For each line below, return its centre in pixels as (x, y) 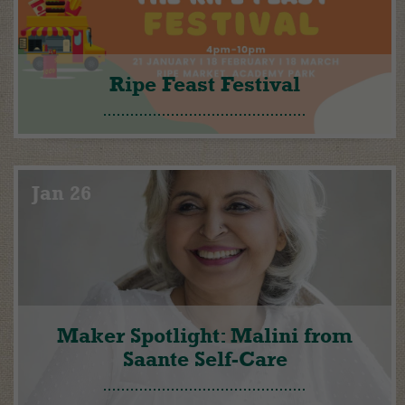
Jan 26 (61, 193)
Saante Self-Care (205, 359)
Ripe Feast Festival (205, 85)
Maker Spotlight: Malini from (205, 336)
